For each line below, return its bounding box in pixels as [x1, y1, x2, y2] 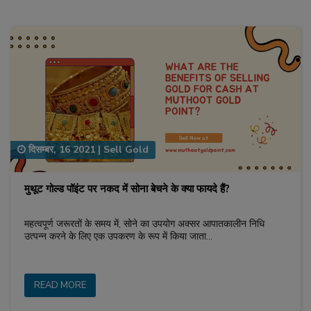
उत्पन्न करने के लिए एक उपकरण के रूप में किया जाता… [24, 229, 212, 243]
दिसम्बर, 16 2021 [26, 143, 95, 157]
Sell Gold [103, 143, 149, 157]
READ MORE [34, 278, 86, 292]
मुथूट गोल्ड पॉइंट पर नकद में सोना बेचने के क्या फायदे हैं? [24, 181, 230, 196]
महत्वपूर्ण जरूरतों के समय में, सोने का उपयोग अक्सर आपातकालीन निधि [24, 217, 264, 230]
